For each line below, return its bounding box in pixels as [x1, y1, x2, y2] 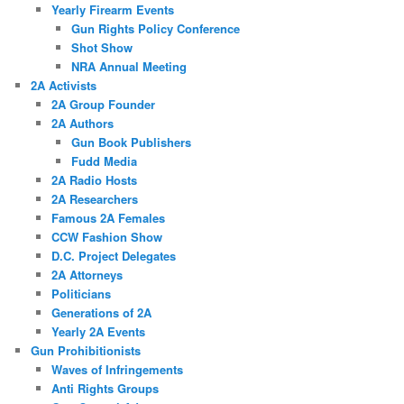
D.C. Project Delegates [50, 247, 176, 265]
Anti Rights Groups [50, 380, 159, 398]
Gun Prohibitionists [31, 342, 142, 360]
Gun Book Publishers [71, 133, 192, 151]
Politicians [50, 285, 111, 303]
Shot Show [71, 39, 133, 57]
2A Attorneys [50, 266, 123, 284]
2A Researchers [50, 190, 138, 208]
